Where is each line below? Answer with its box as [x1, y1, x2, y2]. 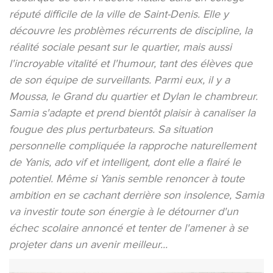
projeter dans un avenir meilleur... [9, 237, 168, 251]
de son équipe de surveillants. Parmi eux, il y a [9, 73, 230, 87]
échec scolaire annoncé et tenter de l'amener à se [9, 221, 248, 235]
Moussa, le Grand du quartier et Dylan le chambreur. [9, 89, 258, 103]
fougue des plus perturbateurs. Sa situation [9, 122, 213, 136]
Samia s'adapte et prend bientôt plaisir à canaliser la [9, 105, 255, 119]
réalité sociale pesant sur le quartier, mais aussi [9, 40, 232, 54]
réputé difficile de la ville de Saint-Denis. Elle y [9, 7, 229, 21]
